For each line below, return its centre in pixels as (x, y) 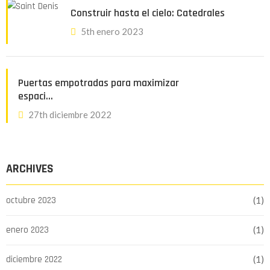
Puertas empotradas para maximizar (99, 83)
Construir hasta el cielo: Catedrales (148, 13)
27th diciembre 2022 (70, 115)
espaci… (36, 96)
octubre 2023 (31, 200)
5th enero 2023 (112, 31)
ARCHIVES (30, 169)
